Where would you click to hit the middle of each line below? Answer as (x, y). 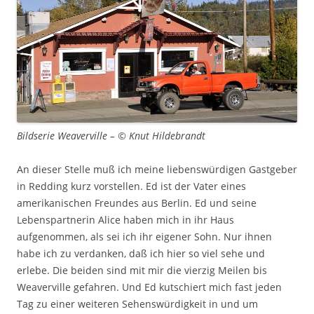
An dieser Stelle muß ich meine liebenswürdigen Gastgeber (157, 169)
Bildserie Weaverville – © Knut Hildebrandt (111, 135)
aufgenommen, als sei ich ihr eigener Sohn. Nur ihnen (144, 236)
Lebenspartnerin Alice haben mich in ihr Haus (125, 219)
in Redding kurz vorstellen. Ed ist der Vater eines (131, 186)
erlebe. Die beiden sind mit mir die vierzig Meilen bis (142, 270)
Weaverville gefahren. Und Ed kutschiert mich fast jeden (149, 287)
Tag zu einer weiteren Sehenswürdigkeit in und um (137, 303)
